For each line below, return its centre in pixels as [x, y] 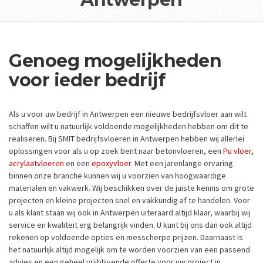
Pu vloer [237, 151]
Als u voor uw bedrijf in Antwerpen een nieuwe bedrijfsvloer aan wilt [128, 114]
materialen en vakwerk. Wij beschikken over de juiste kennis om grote [131, 188]
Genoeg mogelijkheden [115, 61]
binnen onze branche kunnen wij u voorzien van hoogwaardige [117, 175]
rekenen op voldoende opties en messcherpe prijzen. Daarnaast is [126, 237]
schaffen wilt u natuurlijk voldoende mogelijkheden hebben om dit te [129, 126]
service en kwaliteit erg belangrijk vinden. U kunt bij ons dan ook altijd [130, 225]
